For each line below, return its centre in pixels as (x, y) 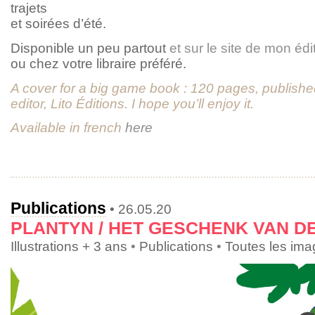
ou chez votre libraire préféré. (98, 63)
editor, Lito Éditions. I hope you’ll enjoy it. (132, 103)
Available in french (68, 128)
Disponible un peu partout (90, 48)
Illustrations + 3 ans (69, 246)
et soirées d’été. (58, 23)
